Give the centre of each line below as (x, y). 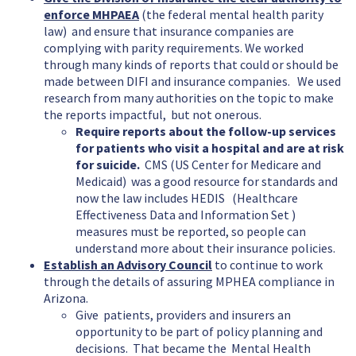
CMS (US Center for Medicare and (230, 165)
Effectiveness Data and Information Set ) (187, 215)
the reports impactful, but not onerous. (155, 115)
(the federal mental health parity (231, 15)
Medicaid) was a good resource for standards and (207, 182)
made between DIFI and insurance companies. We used (192, 81)
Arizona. (66, 298)
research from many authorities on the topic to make (189, 98)
